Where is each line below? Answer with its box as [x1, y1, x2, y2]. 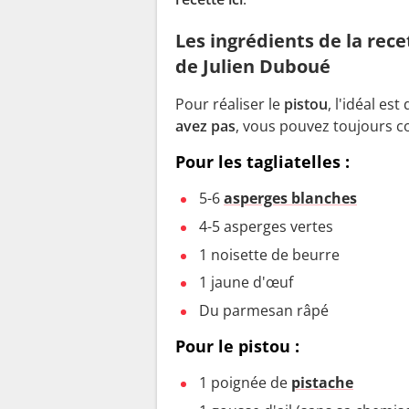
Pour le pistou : [175, 335, 299, 358]
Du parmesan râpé [199, 300, 329, 321]
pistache [291, 372, 353, 393]
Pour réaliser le [175, 93, 284, 114]
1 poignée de [199, 372, 291, 393]
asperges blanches [224, 187, 357, 208]
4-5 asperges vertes [199, 215, 333, 236]
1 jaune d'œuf [199, 272, 293, 293]
